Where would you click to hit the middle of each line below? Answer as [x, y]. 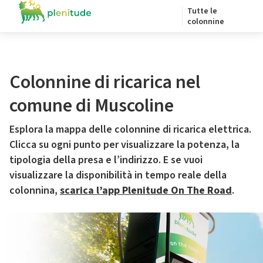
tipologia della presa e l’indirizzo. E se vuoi [106, 160]
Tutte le [202, 11]
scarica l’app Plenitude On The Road [146, 190]
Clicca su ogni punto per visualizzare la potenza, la [124, 145]
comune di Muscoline [92, 106]
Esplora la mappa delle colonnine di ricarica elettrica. [130, 129]
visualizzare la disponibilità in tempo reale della [118, 175]
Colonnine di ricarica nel [105, 82]
